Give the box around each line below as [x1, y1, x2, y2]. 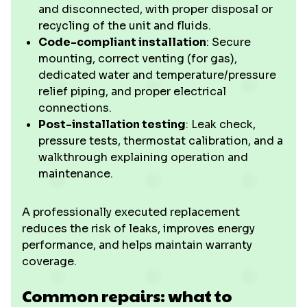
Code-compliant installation [38, 35, 206, 49]
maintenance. [38, 167, 113, 181]
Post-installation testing [38, 117, 186, 132]
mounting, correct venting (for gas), [38, 51, 237, 66]
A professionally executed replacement [22, 205, 240, 219]
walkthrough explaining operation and [38, 150, 248, 164]
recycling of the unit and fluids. [38, 19, 211, 33]
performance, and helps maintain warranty [22, 238, 252, 252]
